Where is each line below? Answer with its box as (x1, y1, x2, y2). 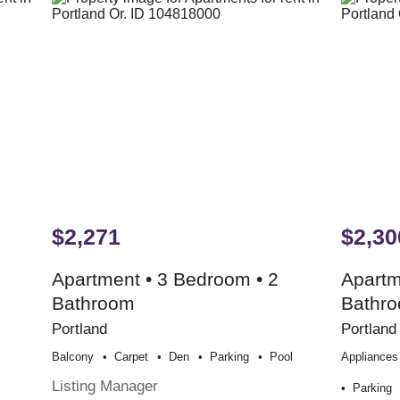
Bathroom (52, 293, 136, 314)
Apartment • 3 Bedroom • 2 (52, 269, 279, 290)
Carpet (114, 350, 149, 364)
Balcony (52, 350, 95, 364)
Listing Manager (52, 377, 159, 396)
